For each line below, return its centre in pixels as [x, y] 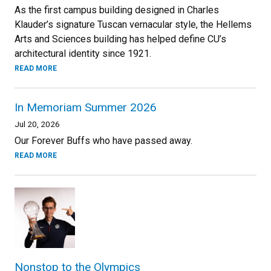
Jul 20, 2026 [37, 124]
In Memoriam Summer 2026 [86, 108]
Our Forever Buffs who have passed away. [103, 141]
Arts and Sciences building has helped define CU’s [120, 39]
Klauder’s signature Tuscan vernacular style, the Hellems [133, 25]
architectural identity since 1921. [83, 54]
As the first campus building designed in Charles [117, 10]
